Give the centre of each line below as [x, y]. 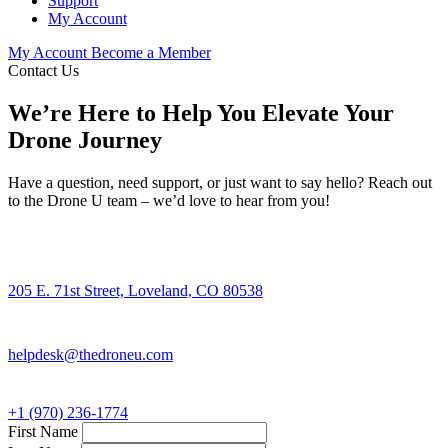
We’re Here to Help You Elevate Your [201, 112]
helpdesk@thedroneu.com [90, 354]
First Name [43, 431]
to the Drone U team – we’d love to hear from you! [169, 200]
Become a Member [151, 52]
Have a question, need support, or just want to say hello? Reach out [220, 182]
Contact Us [43, 70]
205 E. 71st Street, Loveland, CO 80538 [135, 290]
